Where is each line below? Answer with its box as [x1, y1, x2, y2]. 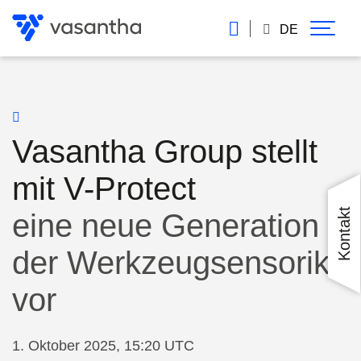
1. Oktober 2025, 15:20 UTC [12, 337, 194, 354]
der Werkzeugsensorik [12, 245, 330, 280]
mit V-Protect [12, 171, 196, 206]
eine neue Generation [12, 208, 319, 243]
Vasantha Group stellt [12, 134, 317, 169]
